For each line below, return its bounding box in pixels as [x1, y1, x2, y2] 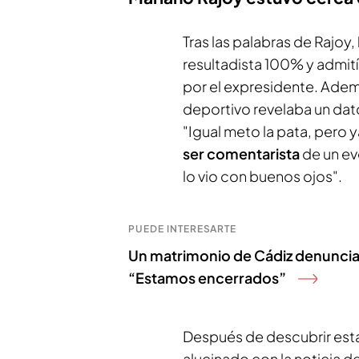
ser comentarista [183, 143, 300, 163]
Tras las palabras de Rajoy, [183, 31, 357, 50]
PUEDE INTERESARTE [128, 222, 237, 235]
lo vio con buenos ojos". [183, 166, 342, 185]
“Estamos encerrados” [128, 268, 286, 287]
